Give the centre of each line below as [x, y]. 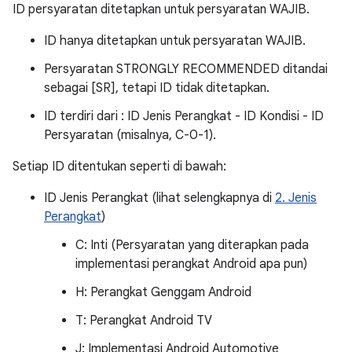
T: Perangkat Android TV [144, 321]
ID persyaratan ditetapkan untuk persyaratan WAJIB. [161, 9]
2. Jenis [296, 198]
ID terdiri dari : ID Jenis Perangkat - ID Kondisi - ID [184, 116]
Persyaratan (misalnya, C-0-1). [130, 135]
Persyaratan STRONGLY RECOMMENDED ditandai [186, 69]
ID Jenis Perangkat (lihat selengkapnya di [159, 198]
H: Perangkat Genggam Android [163, 292]
